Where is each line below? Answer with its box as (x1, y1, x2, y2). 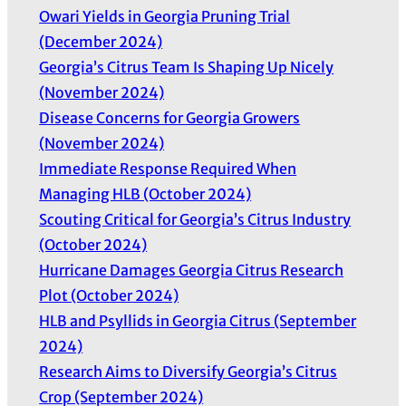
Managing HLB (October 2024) (39, 185, 252, 204)
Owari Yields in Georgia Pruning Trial (39, 7, 291, 26)
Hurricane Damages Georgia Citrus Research (39, 261, 344, 280)
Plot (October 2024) (39, 286, 179, 305)
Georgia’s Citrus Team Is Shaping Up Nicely (39, 58, 334, 77)
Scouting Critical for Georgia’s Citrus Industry (39, 210, 352, 229)
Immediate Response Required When (39, 159, 297, 179)
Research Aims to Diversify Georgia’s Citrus (39, 362, 338, 382)
